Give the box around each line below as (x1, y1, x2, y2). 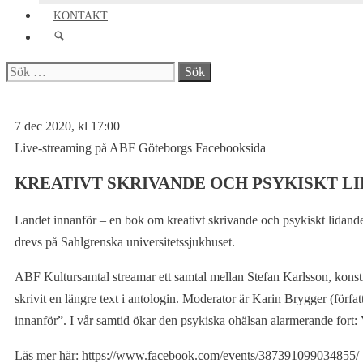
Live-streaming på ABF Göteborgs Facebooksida (15, 141, 266, 155)
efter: (6, 86, 32, 100)
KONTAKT (53, 10, 108, 22)
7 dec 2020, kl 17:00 (15, 119, 120, 133)
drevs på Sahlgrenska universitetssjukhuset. (15, 234, 235, 249)
